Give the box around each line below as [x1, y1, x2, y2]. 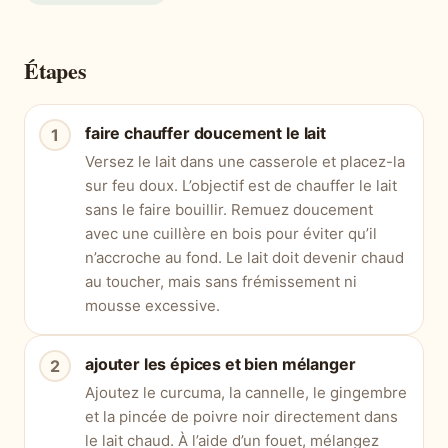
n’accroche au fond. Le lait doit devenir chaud [85, 248, 404, 268]
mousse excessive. [85, 296, 220, 316]
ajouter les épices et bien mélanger [85, 354, 356, 375]
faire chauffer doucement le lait [85, 123, 326, 144]
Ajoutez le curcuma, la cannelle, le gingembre [85, 383, 407, 403]
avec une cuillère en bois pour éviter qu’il [85, 224, 377, 244]
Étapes [24, 54, 87, 88]
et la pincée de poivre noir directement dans [85, 407, 398, 427]
